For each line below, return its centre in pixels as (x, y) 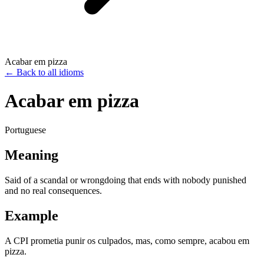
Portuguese (25, 130)
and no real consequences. (53, 190)
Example (32, 215)
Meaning (32, 155)
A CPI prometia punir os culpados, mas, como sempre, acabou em (127, 240)
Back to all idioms (50, 72)
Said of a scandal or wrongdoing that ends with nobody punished (126, 180)
